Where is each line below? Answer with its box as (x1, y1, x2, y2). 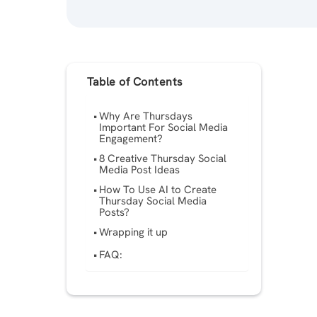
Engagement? (99, 132, 163, 146)
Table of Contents (87, 74, 183, 89)
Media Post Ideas (99, 163, 180, 178)
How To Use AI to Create (99, 183, 217, 197)
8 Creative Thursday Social (99, 151, 227, 166)
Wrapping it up (99, 225, 168, 240)
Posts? (99, 205, 130, 220)
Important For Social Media (99, 120, 229, 135)
